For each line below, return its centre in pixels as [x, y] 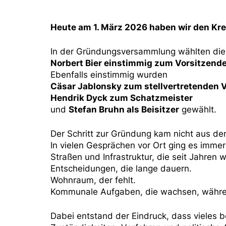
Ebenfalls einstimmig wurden [109, 75]
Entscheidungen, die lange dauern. [121, 168]
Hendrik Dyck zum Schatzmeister [122, 98]
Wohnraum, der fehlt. [93, 180]
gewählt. [198, 109]
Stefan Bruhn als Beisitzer [124, 109]
